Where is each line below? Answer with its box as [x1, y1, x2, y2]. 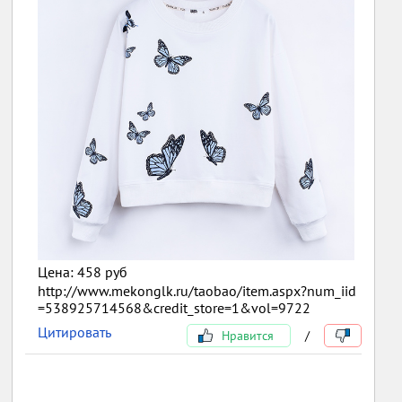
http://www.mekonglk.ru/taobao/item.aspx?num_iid [38, 281, 357, 300]
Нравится [217, 327, 274, 344]
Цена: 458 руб [38, 262, 128, 281]
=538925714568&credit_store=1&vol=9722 [38, 298, 311, 317]
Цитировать [38, 322, 112, 341]
